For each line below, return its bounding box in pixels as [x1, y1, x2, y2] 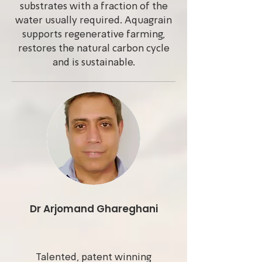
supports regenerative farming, [22, 30, 165, 40]
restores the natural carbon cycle [18, 44, 170, 54]
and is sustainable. [52, 58, 135, 68]
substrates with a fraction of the [19, 2, 168, 12]
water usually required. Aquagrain [15, 16, 172, 26]
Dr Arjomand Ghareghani [29, 202, 158, 216]
